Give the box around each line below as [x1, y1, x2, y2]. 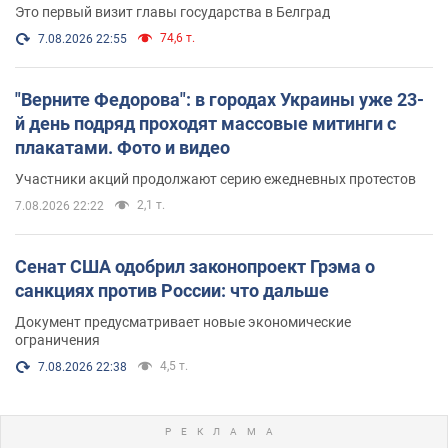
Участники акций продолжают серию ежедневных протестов [15, 170, 416, 187]
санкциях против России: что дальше [15, 279, 329, 301]
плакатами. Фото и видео [15, 136, 230, 158]
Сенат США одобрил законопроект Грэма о [15, 255, 375, 277]
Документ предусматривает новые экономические [15, 313, 351, 330]
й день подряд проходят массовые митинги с [15, 112, 396, 134]
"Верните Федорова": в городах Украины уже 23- [15, 88, 424, 110]
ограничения [15, 331, 100, 348]
